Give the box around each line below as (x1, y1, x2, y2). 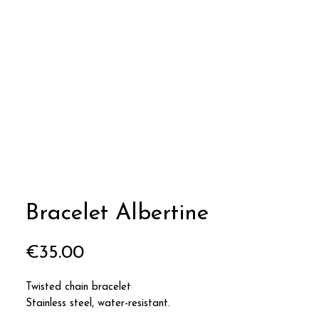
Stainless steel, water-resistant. (26, 298, 170, 309)
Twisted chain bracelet (26, 282, 131, 293)
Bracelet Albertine (26, 202, 209, 225)
